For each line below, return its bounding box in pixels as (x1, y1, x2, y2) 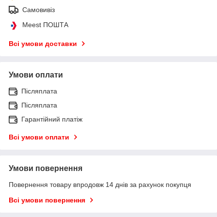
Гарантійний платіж (21, 115, 82, 123)
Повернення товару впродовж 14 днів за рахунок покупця (9, 180, 191, 188)
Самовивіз (22, 5, 55, 14)
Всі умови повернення (9, 196, 85, 204)
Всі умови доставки (9, 39, 77, 47)
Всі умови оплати (9, 133, 69, 141)
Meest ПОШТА (22, 20, 68, 29)
